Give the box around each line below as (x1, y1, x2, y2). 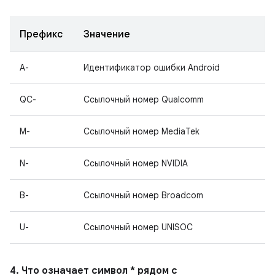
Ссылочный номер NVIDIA (83, 158, 188, 169)
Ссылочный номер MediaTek (83, 126, 199, 137)
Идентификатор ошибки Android (83, 62, 220, 73)
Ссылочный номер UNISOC (83, 222, 193, 233)
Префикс (20, 28, 63, 41)
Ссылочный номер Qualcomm (83, 94, 204, 105)
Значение (83, 28, 130, 41)
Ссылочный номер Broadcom (83, 190, 203, 201)
